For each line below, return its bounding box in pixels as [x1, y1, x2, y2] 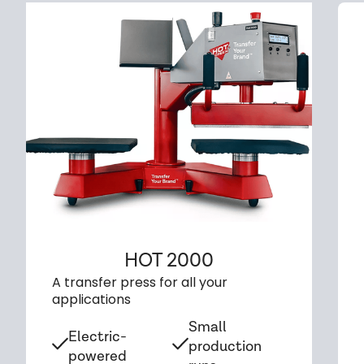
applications [52, 290, 131, 309]
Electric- [68, 327, 127, 346]
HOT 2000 [124, 248, 214, 273]
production [188, 337, 262, 356]
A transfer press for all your [52, 273, 227, 292]
